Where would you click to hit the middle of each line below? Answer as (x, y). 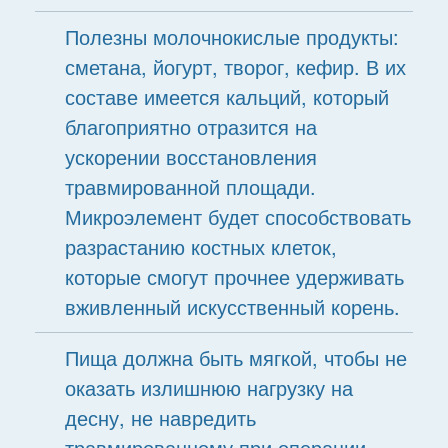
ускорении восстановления (190, 156)
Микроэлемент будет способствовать (237, 216)
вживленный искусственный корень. (232, 306)
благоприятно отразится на (190, 126)
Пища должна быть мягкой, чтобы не (235, 357)
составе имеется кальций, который (226, 96)
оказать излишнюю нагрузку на (208, 387)
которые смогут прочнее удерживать (234, 276)
